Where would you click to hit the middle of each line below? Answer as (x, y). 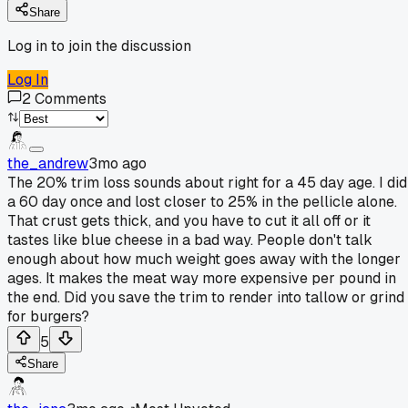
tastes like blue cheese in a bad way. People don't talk (190, 240)
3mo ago (117, 163)
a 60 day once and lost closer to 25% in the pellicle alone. (202, 201)
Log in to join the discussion (99, 46)
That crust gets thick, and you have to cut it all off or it (189, 220)
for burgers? (48, 316)
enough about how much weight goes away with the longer (204, 259)
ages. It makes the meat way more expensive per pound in (202, 278)
